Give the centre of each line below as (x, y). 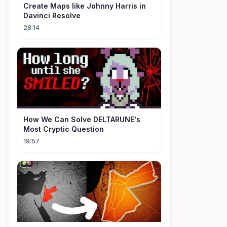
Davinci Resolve (52, 15)
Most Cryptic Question (64, 129)
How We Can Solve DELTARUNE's (82, 119)
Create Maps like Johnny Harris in (85, 6)
